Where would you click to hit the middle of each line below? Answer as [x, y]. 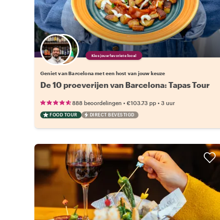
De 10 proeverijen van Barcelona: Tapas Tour [125, 84]
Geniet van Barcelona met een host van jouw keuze [103, 73]
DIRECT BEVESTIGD [112, 114]
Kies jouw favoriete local [114, 55]
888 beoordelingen [97, 103]
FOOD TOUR [64, 114]
